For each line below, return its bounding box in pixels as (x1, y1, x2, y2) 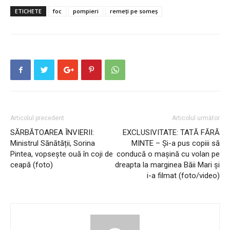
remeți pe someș (110, 7, 158, 15)
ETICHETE (15, 7, 42, 15)
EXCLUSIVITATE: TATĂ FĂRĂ (123, 128, 220, 138)
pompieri (73, 7, 99, 15)
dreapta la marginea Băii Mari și (115, 160, 220, 170)
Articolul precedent (10, 114, 64, 122)
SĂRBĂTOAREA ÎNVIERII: (10, 128, 94, 138)
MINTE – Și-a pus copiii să (131, 139, 220, 148)
